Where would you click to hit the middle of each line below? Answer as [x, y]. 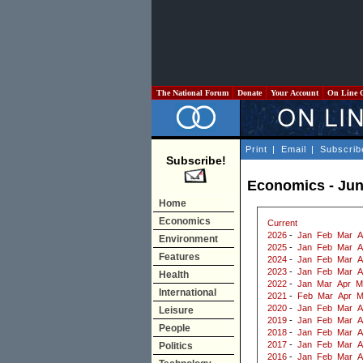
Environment [188, 239]
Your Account [295, 93]
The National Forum [192, 93]
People [175, 328]
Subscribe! [196, 160]
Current [282, 223]
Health [174, 275]
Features [179, 257]
